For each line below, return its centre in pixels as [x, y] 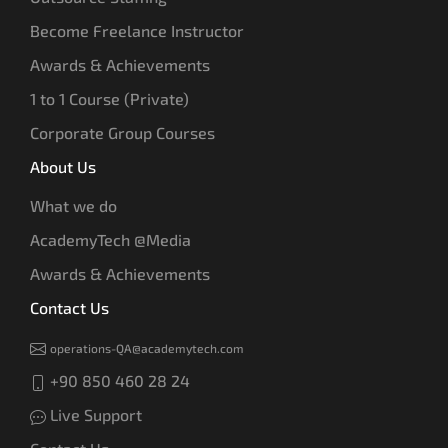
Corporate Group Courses [122, 132]
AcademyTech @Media [110, 239]
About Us [63, 166]
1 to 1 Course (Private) [109, 98]
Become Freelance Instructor [137, 30]
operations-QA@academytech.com [147, 347]
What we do [73, 205]
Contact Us [69, 307]
